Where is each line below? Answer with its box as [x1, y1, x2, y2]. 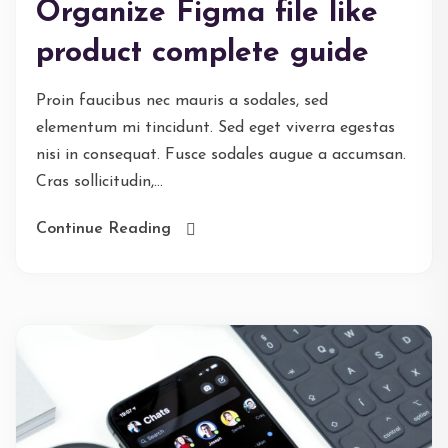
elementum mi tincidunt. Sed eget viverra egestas [36, 120, 395, 136]
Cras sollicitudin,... [36, 174, 163, 190]
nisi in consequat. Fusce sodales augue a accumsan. [36, 147, 406, 163]
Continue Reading [36, 221, 171, 237]
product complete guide [36, 38, 369, 69]
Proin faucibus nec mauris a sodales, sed [36, 93, 328, 109]
